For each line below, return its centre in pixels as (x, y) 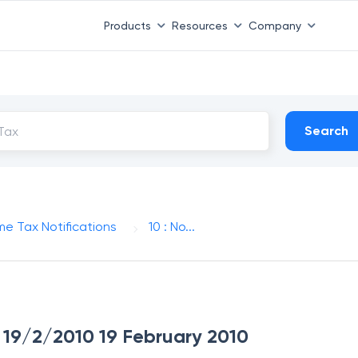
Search (327, 131)
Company (274, 25)
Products (127, 25)
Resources (199, 25)
